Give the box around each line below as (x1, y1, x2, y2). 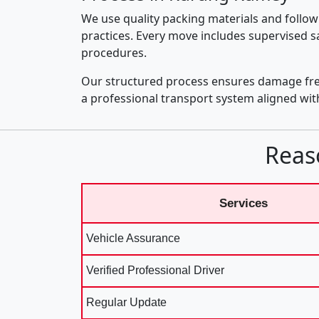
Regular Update (86, 296, 167, 308)
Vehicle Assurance (86, 232, 180, 244)
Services (219, 197, 268, 210)
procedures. (81, 45, 147, 61)
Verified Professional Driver (86, 264, 224, 276)
